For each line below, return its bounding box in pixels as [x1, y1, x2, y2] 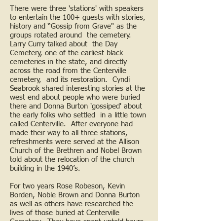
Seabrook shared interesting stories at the [10, 84, 145, 92]
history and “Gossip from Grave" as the [10, 22, 137, 30]
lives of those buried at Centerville [10, 209, 119, 217]
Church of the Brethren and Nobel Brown [10, 147, 142, 154]
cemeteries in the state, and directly [10, 58, 127, 66]
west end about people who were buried [10, 93, 140, 101]
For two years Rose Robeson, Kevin [10, 182, 125, 190]
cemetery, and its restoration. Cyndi [10, 75, 130, 83]
